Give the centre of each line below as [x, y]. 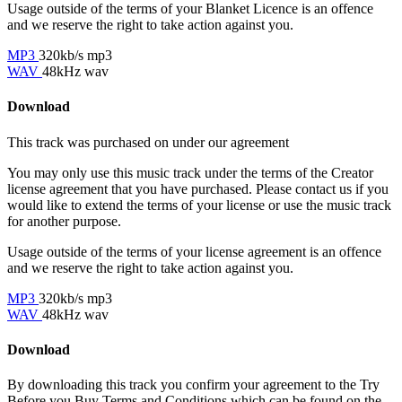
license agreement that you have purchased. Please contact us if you [198, 188]
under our [201, 142]
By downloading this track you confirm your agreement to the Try [193, 385]
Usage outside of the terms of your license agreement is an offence [194, 251]
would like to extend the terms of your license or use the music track [199, 205]
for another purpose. [64, 221]
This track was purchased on [90, 142]
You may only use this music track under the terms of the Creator [190, 172]
